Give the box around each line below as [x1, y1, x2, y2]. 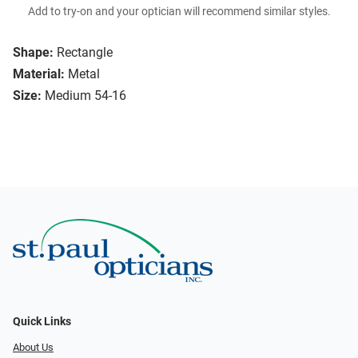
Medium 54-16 [45, 88, 126, 104]
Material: [13, 66, 65, 82]
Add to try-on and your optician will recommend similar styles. [27, 5, 331, 19]
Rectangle [57, 45, 113, 61]
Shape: [13, 45, 54, 61]
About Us [13, 340, 54, 353]
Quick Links [13, 314, 71, 328]
